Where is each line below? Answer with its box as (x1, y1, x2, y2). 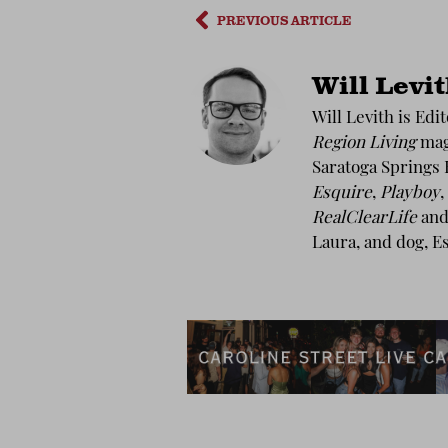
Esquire (312, 185, 372, 203)
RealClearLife (312, 210, 417, 228)
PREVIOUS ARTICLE (217, 10, 352, 29)
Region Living (312, 135, 416, 153)
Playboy (380, 185, 440, 203)
